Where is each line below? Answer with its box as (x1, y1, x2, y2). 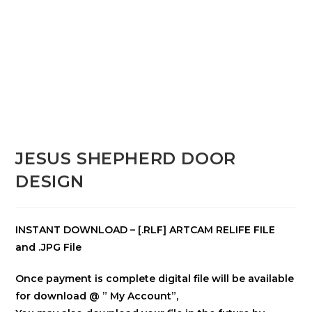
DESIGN (15, 171, 85, 192)
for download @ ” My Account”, (15, 290, 179, 303)
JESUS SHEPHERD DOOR (15, 148, 236, 169)
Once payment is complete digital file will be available (15, 272, 295, 286)
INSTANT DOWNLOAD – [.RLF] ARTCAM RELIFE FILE (15, 224, 276, 237)
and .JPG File (15, 241, 82, 254)
